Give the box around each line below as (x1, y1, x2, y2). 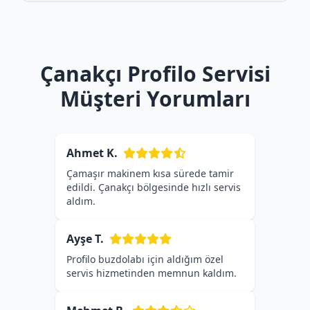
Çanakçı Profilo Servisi (39, 60, 271, 88)
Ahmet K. (66, 145, 118, 161)
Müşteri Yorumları (60, 84, 250, 113)
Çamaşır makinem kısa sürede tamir (66, 167, 234, 180)
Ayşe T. (66, 231, 104, 246)
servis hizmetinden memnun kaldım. (66, 266, 237, 280)
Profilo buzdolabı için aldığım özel (66, 253, 224, 266)
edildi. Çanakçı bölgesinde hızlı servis (66, 181, 241, 194)
